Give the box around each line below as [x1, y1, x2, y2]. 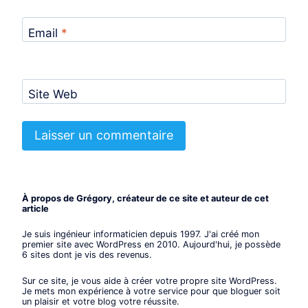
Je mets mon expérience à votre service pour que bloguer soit [22, 285, 280, 296]
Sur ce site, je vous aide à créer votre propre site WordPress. [22, 275, 277, 286]
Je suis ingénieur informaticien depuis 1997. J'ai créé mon [22, 229, 259, 240]
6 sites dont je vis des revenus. [22, 250, 152, 261]
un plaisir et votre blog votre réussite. [22, 296, 179, 307]
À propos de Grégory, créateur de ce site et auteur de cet [22, 192, 269, 203]
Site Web [27, 87, 78, 102]
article [22, 203, 49, 214]
